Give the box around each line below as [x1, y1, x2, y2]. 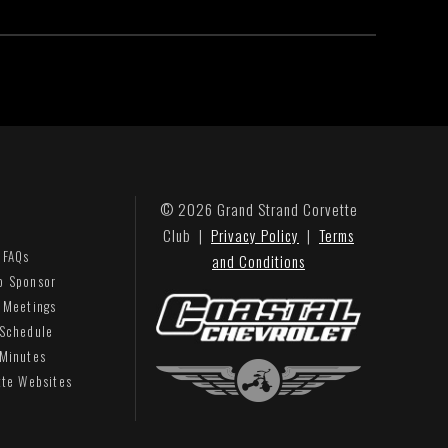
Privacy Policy [211, 224, 299, 246]
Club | [163, 224, 211, 246]
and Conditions [212, 250, 305, 272]
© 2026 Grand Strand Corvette [159, 198, 358, 220]
